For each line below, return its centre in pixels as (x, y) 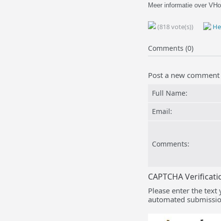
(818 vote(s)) (174, 27)
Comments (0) (170, 48)
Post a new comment (184, 75)
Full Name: (169, 93)
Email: (162, 111)
